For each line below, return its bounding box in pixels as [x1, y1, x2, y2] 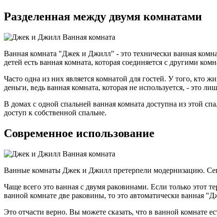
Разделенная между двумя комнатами [4, 10, 202, 23]
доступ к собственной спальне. [4, 108, 107, 117]
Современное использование [4, 126, 155, 139]
